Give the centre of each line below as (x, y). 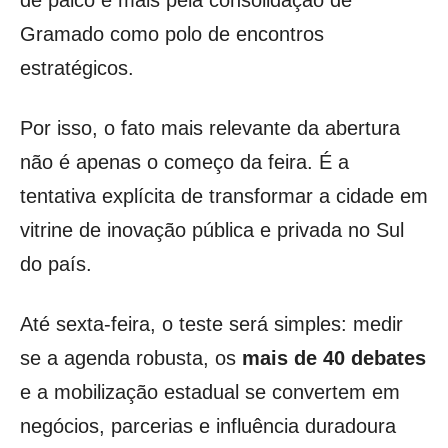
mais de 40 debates (334, 358)
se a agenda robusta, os (131, 358)
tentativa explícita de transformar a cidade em (224, 196)
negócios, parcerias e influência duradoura (208, 426)
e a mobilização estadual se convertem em (210, 392)
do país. (56, 264)
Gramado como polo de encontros (172, 34)
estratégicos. (77, 68)
